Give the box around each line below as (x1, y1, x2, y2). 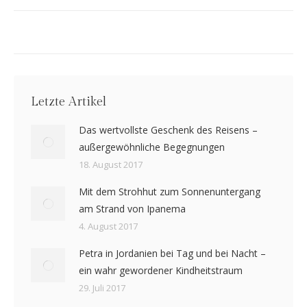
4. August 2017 (79, 219, 138, 232)
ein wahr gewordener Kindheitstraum (79, 263, 243, 277)
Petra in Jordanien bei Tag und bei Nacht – (79, 246, 266, 260)
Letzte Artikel (31, 94, 106, 109)
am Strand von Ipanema (79, 201, 186, 215)
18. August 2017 (79, 158, 143, 171)
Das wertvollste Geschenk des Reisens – (79, 123, 258, 136)
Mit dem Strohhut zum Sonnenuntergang (79, 184, 260, 198)
